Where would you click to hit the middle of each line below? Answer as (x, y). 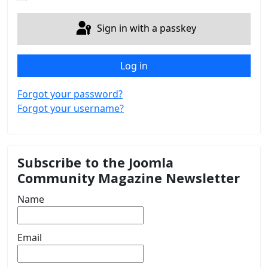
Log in (134, 66)
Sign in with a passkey (147, 28)
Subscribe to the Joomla (95, 162)
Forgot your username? (71, 108)
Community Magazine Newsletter (129, 178)
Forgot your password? (70, 94)
